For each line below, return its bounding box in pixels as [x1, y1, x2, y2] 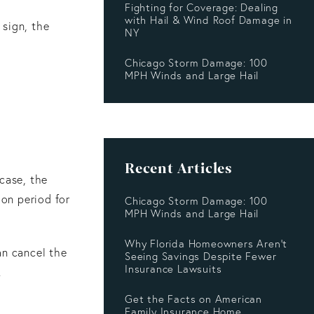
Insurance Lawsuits [125, 262, 222, 276]
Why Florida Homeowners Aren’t [125, 237, 288, 251]
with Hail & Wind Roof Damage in [125, 13, 292, 27]
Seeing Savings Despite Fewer [125, 250, 277, 264]
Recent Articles [125, 158, 233, 179]
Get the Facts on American [125, 292, 263, 306]
